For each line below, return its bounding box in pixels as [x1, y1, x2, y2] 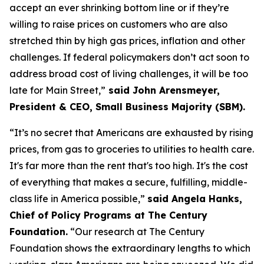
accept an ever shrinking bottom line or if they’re [9, 2, 229, 14]
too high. [155, 160, 196, 171]
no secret [31, 127, 75, 138]
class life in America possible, [9, 193, 140, 204]
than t [67, 160, 94, 171]
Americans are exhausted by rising [96, 127, 253, 138]
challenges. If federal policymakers [9, 51, 173, 63]
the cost [210, 160, 248, 171]
